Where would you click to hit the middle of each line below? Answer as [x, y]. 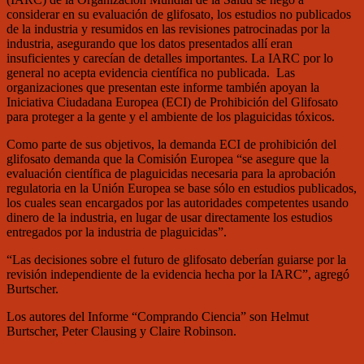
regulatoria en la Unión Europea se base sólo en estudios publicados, [182, 188]
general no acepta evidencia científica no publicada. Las [151, 72]
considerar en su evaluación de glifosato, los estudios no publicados [179, 14]
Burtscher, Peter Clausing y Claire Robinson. [121, 331]
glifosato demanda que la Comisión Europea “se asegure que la [168, 158]
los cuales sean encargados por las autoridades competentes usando [178, 202]
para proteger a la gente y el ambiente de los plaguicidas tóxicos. [171, 116]
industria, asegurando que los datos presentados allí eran [149, 43]
